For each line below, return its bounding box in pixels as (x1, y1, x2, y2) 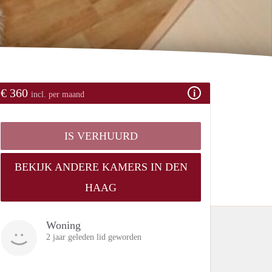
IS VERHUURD (64, 129, 138, 142)
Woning (46, 219, 81, 231)
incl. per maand (31, 89, 84, 99)
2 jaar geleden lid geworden (46, 232, 141, 242)
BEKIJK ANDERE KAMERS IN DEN (14, 160, 188, 173)
